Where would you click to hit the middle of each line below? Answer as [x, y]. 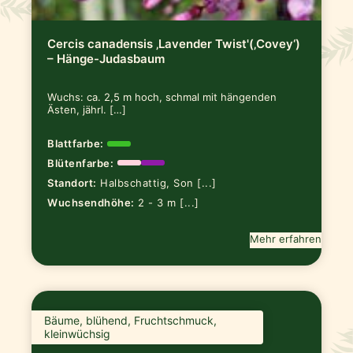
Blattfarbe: [76, 144]
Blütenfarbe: [81, 163]
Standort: [72, 182]
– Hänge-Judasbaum [106, 59]
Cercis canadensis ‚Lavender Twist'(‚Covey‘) [174, 44]
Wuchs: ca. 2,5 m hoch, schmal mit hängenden [162, 97]
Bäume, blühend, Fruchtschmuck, [131, 321]
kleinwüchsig [78, 334]
